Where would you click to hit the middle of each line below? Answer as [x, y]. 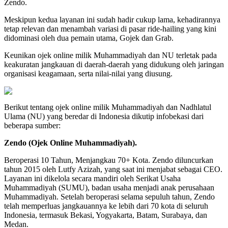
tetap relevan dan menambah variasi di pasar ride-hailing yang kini [110, 29]
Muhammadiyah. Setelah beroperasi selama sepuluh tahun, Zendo [109, 197]
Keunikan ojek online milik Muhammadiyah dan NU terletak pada [110, 55]
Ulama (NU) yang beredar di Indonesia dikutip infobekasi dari [104, 117]
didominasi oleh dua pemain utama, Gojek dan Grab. [89, 38]
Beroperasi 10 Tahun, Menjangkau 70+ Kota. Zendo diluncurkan [109, 160]
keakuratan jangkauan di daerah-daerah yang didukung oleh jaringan [114, 65]
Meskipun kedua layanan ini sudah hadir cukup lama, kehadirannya [112, 20]
